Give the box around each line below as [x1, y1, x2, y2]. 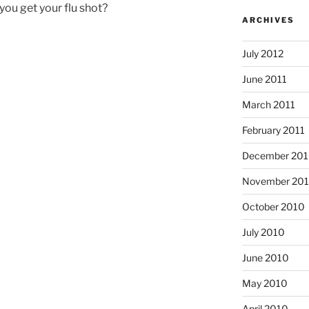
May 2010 [241, 277, 288, 289]
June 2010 [241, 251, 289, 263]
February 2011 [241, 123, 305, 136]
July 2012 [241, 47, 283, 59]
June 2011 [241, 72, 287, 85]
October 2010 [241, 200, 305, 212]
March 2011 [241, 98, 295, 110]
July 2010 [241, 226, 285, 238]
